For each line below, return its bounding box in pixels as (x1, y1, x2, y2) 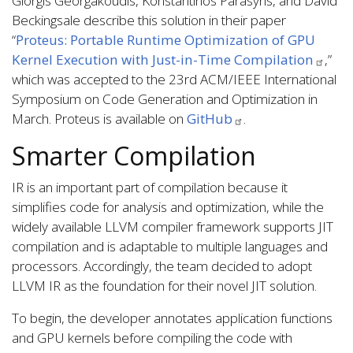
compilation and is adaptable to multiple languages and (12, 237, 328, 256)
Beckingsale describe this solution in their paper (12, 11, 286, 30)
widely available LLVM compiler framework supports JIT (12, 217, 333, 236)
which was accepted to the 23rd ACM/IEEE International (12, 70, 336, 89)
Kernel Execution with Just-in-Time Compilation (12, 50, 314, 69)
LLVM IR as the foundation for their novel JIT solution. (12, 277, 317, 295)
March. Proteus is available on (12, 110, 187, 128)
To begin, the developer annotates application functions (12, 309, 333, 328)
